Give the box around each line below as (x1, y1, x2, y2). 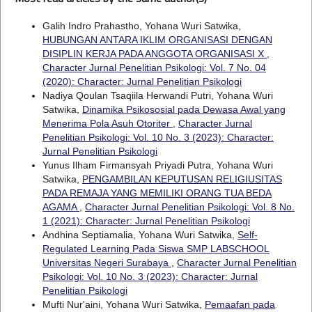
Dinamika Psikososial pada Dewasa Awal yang (81, 103, 286, 115)
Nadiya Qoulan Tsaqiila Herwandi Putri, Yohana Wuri (42, 89, 273, 101)
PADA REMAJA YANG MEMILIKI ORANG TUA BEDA (42, 187, 272, 198)
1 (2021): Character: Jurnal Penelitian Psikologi (42, 214, 250, 226)
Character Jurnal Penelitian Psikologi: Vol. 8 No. (84, 201, 295, 212)
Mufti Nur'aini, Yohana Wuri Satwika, (42, 298, 205, 310)
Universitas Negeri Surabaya (42, 256, 171, 268)
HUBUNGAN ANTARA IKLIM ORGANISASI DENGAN (42, 33, 272, 45)
